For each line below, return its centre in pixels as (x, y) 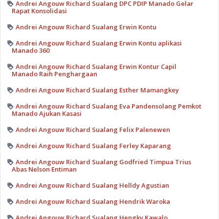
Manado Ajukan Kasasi (46, 113)
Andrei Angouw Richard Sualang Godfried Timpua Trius (103, 162)
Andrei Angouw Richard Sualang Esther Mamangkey (97, 90)
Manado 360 (30, 50)
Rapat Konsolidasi (39, 11)
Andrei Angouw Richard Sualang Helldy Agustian (92, 185)
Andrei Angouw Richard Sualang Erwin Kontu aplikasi (99, 43)
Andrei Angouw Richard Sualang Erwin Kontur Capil (96, 66)
